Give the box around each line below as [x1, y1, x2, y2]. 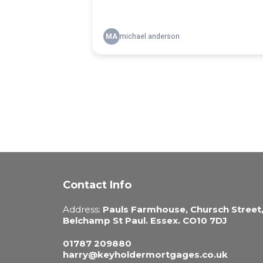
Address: [63, 203, 103, 215]
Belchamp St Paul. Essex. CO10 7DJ [63, 214, 227, 226]
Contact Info [63, 178, 131, 191]
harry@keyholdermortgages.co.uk [63, 248, 228, 260]
